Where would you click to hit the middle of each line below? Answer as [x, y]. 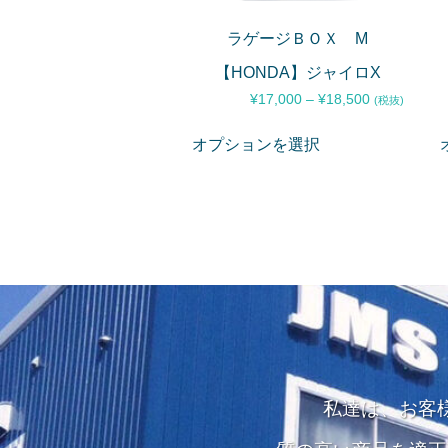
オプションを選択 [256, 145]
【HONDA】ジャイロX [297, 73]
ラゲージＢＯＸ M [298, 39]
